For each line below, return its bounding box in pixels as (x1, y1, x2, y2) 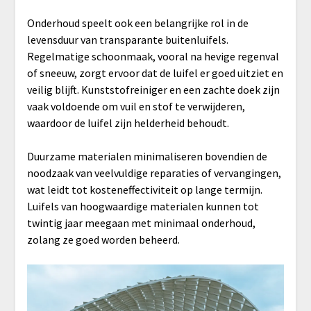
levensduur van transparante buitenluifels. (26, 32, 228, 47)
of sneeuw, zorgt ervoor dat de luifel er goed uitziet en (26, 65, 283, 80)
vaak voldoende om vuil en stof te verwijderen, (26, 99, 245, 113)
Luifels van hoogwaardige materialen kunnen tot (26, 199, 259, 213)
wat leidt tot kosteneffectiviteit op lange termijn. (26, 182, 262, 196)
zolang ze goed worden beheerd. (26, 232, 180, 246)
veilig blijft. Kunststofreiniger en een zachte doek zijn (26, 82, 280, 96)
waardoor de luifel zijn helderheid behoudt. (26, 115, 229, 130)
